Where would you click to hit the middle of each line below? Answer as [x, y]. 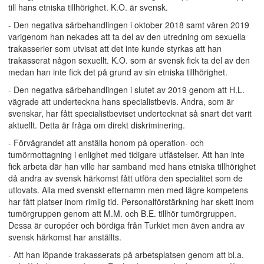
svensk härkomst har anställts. [65, 237]
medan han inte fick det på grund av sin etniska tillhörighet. [118, 72]
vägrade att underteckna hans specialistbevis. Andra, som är [121, 101]
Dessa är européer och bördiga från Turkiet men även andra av [126, 225]
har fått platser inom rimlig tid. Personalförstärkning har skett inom [131, 202]
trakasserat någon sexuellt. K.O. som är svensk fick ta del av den [129, 60]
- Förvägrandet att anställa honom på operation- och [106, 143]
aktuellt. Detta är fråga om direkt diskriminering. [97, 125]
